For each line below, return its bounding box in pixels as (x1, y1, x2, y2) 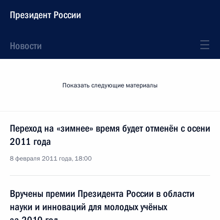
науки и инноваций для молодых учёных (10, 201, 167, 213)
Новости (10, 40, 42, 52)
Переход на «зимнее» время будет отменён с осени (10, 122, 210, 134)
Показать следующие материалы (62, 81, 158, 90)
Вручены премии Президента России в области (10, 188, 194, 199)
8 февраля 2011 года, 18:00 (10, 154, 92, 163)
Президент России (10, 9, 81, 21)
